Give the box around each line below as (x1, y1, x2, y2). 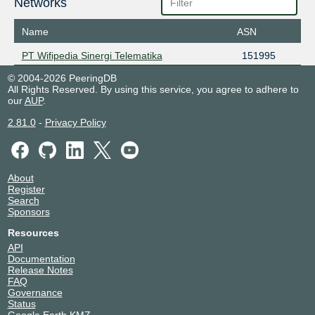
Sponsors (7, 206, 50, 218)
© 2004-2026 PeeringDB (7, 72, 117, 84)
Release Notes (7, 264, 73, 276)
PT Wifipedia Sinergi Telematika (21, 49, 162, 61)
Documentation (7, 253, 75, 265)
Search (7, 195, 39, 207)
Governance (7, 287, 63, 299)
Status (7, 298, 36, 310)
